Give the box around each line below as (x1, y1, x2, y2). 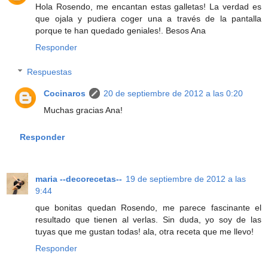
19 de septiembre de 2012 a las (126, 174, 246, 184)
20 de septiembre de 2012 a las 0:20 (103, 89, 243, 99)
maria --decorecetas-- (35, 174, 122, 184)
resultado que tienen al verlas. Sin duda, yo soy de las (35, 215, 261, 225)
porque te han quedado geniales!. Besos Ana (35, 25, 206, 35)
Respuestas (27, 67, 72, 77)
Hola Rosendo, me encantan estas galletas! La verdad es (35, 1, 261, 11)
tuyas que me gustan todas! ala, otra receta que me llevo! (35, 227, 254, 237)
